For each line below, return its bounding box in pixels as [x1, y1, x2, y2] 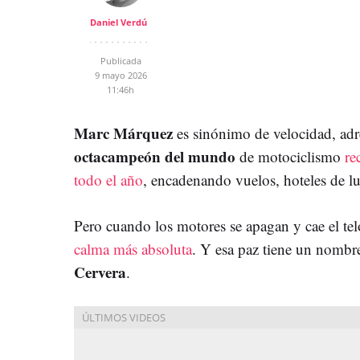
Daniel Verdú [90, 15, 147, 28]
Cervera [74, 260, 126, 283]
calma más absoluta [74, 238, 192, 259]
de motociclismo [235, 145, 345, 166]
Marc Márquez [74, 121, 177, 144]
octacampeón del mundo [74, 145, 235, 167]
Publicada [100, 54, 141, 67]
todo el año [74, 169, 143, 190]
